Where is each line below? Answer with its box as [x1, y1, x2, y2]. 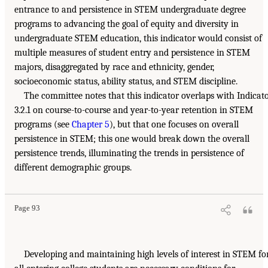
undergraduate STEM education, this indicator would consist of [14, 33, 262, 44]
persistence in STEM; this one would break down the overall [14, 133, 249, 145]
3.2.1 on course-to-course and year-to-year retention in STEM [14, 105, 253, 116]
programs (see [14, 119, 72, 130]
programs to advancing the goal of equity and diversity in [14, 19, 239, 30]
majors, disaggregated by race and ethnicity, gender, [14, 62, 214, 73]
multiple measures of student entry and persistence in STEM [14, 47, 250, 59]
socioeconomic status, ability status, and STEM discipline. [14, 76, 237, 87]
